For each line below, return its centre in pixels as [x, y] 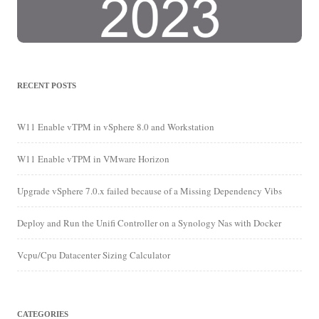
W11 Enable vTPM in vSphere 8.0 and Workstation [116, 127]
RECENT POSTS [47, 86]
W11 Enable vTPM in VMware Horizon [93, 159]
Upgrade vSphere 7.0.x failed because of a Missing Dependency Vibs [150, 191]
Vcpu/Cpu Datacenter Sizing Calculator [94, 255]
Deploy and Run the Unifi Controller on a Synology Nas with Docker [149, 223]
